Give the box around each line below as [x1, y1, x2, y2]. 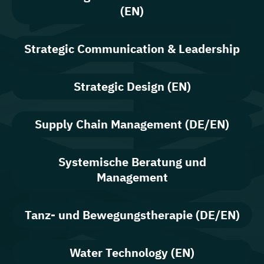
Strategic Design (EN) [73, 78, 191, 94]
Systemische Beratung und [58, 153, 206, 170]
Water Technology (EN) [70, 244, 194, 260]
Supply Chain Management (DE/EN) [35, 115, 229, 132]
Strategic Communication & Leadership [24, 40, 240, 57]
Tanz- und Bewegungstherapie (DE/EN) [24, 206, 240, 223]
